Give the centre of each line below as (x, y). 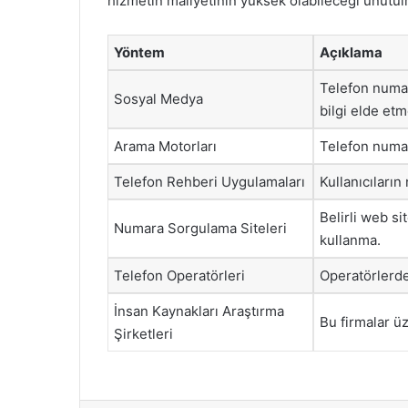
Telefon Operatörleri (179, 275)
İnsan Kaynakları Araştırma (199, 311)
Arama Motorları (165, 146)
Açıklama (351, 52)
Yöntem (139, 52)
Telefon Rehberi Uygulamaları (209, 182)
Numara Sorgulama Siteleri (200, 228)
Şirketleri (143, 334)
